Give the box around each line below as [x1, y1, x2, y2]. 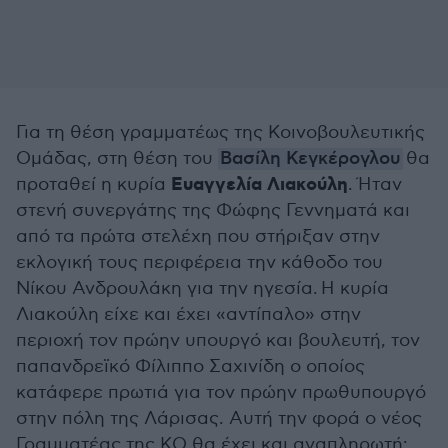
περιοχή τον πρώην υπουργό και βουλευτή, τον [16, 330, 420, 351]
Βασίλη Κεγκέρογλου [220, 148, 401, 170]
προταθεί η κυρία [16, 174, 171, 195]
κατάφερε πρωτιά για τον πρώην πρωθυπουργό [16, 382, 426, 403]
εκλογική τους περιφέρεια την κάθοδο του [16, 252, 383, 273]
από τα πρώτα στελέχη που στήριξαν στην [16, 226, 380, 247]
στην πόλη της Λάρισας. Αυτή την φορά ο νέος [16, 408, 422, 429]
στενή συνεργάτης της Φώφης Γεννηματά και [16, 200, 410, 221]
